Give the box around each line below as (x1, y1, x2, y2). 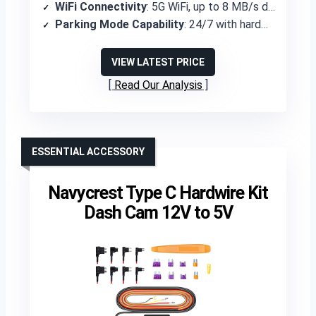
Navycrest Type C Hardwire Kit (48, 183, 268, 203)
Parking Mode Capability (55, 18, 184, 31)
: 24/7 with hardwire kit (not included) (184, 18, 261, 31)
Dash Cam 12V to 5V (83, 202, 233, 223)
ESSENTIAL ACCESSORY (32, 146, 145, 157)
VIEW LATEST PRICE (111, 56, 205, 68)
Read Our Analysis (114, 78, 202, 92)
